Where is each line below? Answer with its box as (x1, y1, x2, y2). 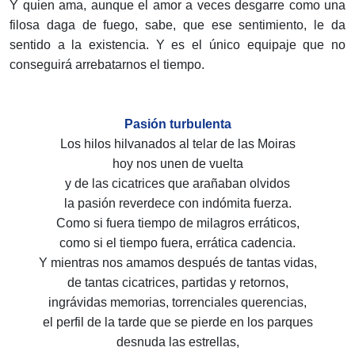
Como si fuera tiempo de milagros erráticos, (55, 216, 300, 231)
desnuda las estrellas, (116, 335, 239, 349)
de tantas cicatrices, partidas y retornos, (67, 276, 288, 290)
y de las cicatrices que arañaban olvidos (65, 177, 290, 191)
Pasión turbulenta (124, 117, 231, 132)
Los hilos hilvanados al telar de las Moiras (59, 137, 296, 151)
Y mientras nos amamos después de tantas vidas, (38, 256, 317, 270)
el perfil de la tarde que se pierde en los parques (42, 315, 313, 330)
